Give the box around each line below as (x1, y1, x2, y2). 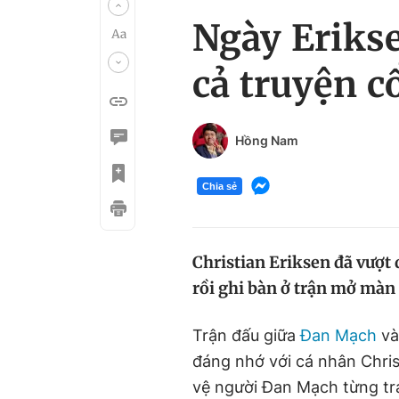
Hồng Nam (235, 133, 298, 148)
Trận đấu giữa (192, 326, 300, 345)
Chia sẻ (202, 180, 237, 191)
